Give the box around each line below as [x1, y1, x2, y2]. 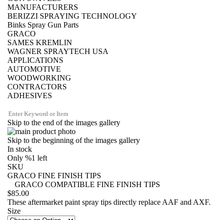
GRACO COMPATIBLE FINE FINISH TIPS [15, 180, 160, 189]
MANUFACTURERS [7, 3, 78, 11]
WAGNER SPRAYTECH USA [7, 47, 109, 55]
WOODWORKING [7, 74, 71, 82]
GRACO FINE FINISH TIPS [7, 171, 101, 180]
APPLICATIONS [7, 56, 63, 64]
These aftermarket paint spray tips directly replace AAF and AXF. [7, 198, 211, 206]
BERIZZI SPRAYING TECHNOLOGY [7, 12, 137, 20]
